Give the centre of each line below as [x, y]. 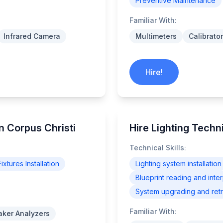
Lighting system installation [178, 164]
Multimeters [156, 36]
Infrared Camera [32, 36]
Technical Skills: [158, 148]
